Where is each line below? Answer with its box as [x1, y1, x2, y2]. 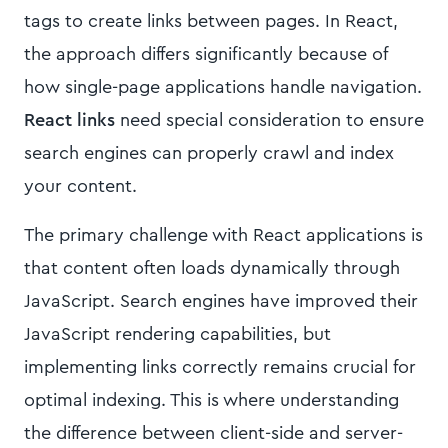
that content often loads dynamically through [24, 259, 400, 277]
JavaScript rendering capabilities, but [24, 325, 331, 343]
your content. [24, 177, 137, 195]
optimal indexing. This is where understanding [24, 391, 399, 409]
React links [24, 111, 115, 129]
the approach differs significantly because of [24, 45, 387, 63]
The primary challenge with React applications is [24, 226, 423, 244]
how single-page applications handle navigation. [24, 78, 422, 96]
